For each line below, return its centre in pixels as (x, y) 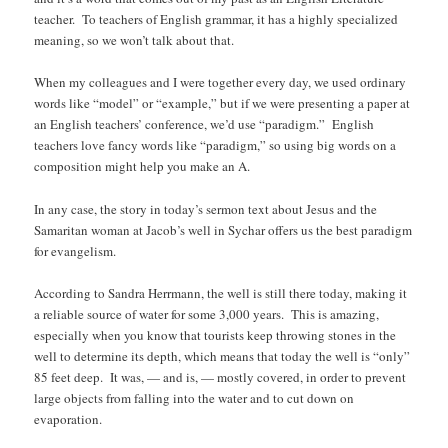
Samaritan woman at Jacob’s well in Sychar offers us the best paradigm (223, 229)
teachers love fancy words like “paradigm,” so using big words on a (215, 145)
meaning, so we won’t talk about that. (134, 40)
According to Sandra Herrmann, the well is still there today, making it (221, 292)
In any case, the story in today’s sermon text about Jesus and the (206, 208)
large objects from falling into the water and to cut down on (194, 397)
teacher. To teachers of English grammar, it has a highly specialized (216, 19)
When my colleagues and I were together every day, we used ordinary (220, 82)
